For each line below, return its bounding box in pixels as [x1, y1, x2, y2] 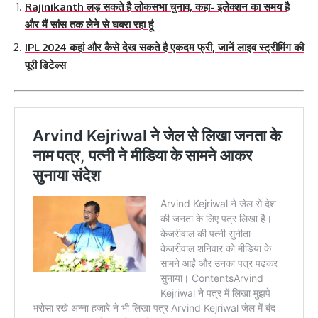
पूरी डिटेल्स [25, 58, 66, 72]
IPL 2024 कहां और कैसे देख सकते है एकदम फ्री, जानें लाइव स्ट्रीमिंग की [25, 40, 304, 55]
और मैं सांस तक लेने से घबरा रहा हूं [25, 17, 153, 31]
